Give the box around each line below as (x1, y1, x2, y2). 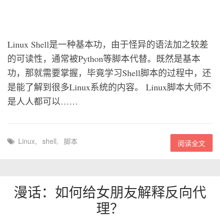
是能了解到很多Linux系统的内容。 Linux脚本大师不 (7, 81, 211, 93)
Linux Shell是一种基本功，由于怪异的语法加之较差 (7, 38, 208, 50)
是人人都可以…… (7, 95, 78, 107)
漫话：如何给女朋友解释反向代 (14, 182, 206, 201)
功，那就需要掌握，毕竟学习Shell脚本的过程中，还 (7, 67, 211, 79)
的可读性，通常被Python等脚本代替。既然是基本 (7, 53, 200, 64)
